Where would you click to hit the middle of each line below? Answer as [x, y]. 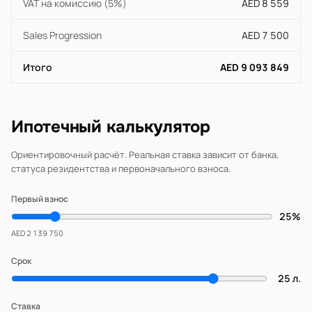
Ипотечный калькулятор [111, 127]
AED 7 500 [265, 35]
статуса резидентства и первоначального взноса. [121, 169]
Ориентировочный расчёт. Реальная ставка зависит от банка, [145, 155]
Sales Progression [62, 35]
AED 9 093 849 [255, 67]
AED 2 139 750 [37, 233]
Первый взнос [40, 199]
